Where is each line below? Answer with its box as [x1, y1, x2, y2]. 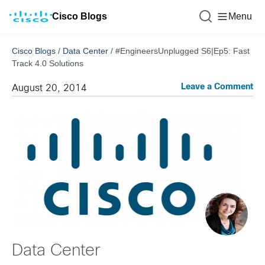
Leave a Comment [181, 83, 253, 91]
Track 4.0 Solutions [12, 59, 83, 68]
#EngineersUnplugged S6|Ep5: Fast [115, 46, 250, 56]
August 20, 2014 [12, 84, 87, 93]
